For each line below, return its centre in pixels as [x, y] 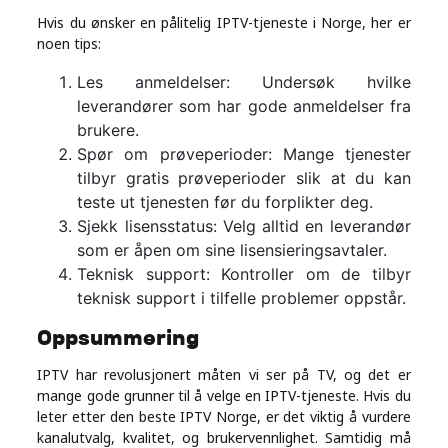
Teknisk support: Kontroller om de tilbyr [244, 274]
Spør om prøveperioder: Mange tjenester [244, 154]
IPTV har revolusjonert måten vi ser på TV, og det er [224, 375]
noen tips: [69, 44]
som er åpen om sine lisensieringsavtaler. [232, 250]
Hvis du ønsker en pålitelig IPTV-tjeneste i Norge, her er [224, 23]
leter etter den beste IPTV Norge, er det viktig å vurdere [224, 417]
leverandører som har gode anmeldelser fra [244, 106]
